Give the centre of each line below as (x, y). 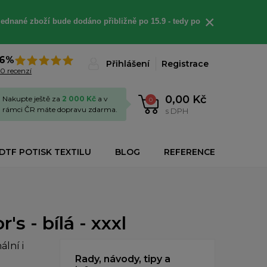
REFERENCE (190, 152)
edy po (187, 21)
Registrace (185, 64)
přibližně (121, 21)
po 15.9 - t (157, 21)
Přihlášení (128, 64)
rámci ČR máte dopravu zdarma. (60, 109)
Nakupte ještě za (32, 99)
